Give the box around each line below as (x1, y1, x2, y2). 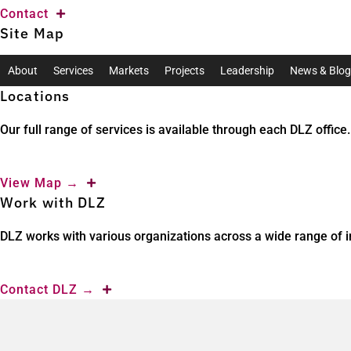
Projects (165, 64, 204, 77)
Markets (109, 64, 149, 77)
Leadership (220, 64, 274, 77)
